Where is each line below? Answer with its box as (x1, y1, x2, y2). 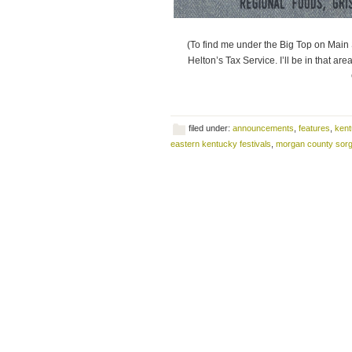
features (299, 123, 330, 133)
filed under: (189, 123, 233, 133)
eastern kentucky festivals (170, 139, 271, 148)
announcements (233, 123, 294, 133)
